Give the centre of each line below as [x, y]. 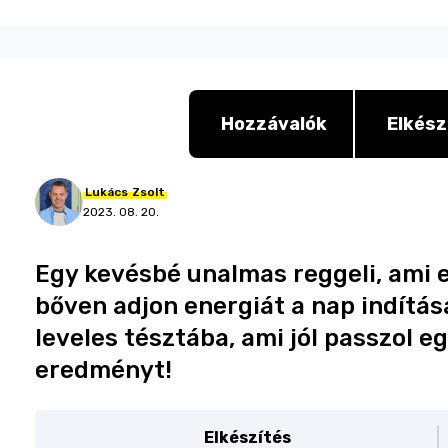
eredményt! [104, 370]
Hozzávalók [273, 124]
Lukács [107, 192]
